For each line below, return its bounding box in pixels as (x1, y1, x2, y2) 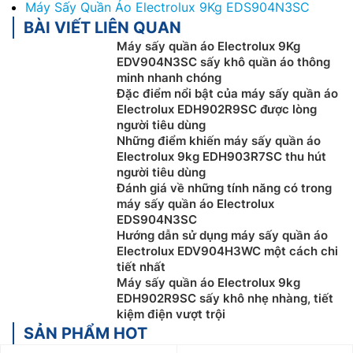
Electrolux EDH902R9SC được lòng (117, 102, 317, 117)
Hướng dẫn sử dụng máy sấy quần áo (117, 228, 328, 243)
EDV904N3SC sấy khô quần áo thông (117, 54, 330, 70)
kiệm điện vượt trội (117, 307, 225, 322)
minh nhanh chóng (117, 70, 221, 86)
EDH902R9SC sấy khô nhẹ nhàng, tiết (117, 291, 333, 307)
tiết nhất (117, 259, 165, 275)
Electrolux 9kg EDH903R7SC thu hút (117, 149, 326, 165)
